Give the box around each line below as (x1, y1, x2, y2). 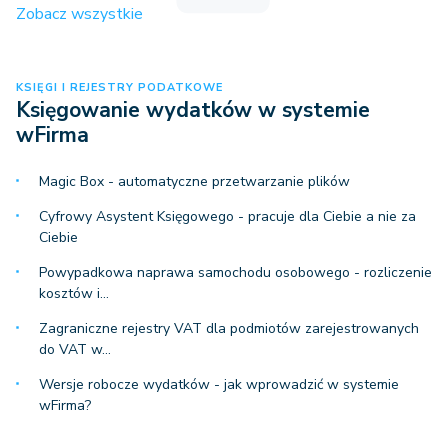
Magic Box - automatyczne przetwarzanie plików (39, 172, 350, 192)
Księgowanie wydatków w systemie (16, 96, 370, 125)
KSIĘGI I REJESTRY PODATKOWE (16, 80, 223, 96)
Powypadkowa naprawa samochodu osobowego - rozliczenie (39, 263, 432, 283)
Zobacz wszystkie (16, 3, 143, 26)
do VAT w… (39, 340, 111, 360)
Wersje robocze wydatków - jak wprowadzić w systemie (39, 375, 399, 395)
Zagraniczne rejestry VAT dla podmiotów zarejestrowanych (39, 319, 419, 339)
